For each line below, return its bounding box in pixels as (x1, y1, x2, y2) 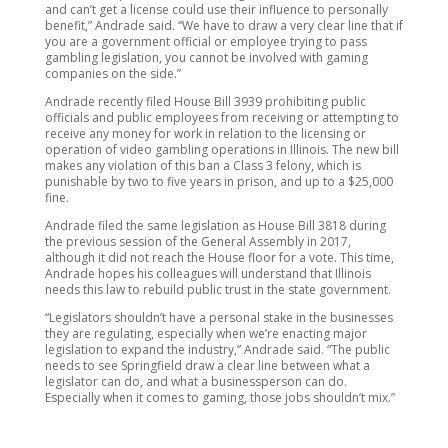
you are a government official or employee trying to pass (44, 33, 367, 50)
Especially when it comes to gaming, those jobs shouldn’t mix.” (44, 389, 395, 406)
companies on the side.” (44, 65, 181, 82)
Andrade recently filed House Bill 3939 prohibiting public (44, 93, 366, 110)
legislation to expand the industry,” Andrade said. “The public (44, 341, 390, 358)
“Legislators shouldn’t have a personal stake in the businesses (44, 309, 393, 326)
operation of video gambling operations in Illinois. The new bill (44, 141, 399, 158)
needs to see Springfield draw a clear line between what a (44, 357, 370, 374)
